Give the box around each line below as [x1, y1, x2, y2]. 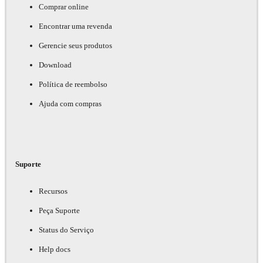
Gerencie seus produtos [39, 41, 112, 50]
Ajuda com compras [39, 99, 102, 109]
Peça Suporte [39, 206, 80, 215]
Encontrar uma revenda [39, 22, 112, 31]
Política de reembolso [39, 80, 107, 89]
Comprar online [39, 2, 89, 12]
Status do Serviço [39, 225, 94, 235]
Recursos [39, 187, 68, 196]
